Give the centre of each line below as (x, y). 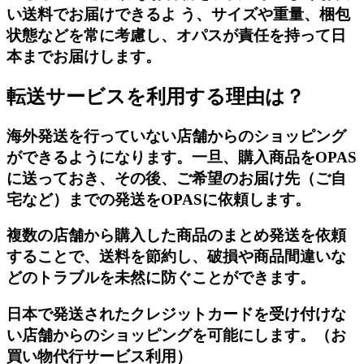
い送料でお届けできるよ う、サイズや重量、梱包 (178, 14)
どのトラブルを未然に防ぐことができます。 (161, 278)
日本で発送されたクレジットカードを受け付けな (176, 314)
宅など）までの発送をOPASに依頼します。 (158, 199)
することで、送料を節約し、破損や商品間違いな (176, 257)
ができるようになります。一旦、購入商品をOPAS (182, 157)
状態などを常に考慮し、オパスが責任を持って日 (176, 35)
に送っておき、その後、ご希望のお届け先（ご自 (176, 178)
